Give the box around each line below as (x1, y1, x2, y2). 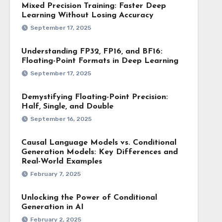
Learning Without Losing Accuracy (21, 11, 154, 19)
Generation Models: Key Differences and (21, 148, 178, 156)
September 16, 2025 (30, 115, 92, 122)
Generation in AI (21, 203, 84, 211)
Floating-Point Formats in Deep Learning (21, 57, 178, 65)
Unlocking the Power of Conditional (21, 194, 157, 202)
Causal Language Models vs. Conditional (21, 139, 176, 147)
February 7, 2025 (30, 170, 81, 177)
